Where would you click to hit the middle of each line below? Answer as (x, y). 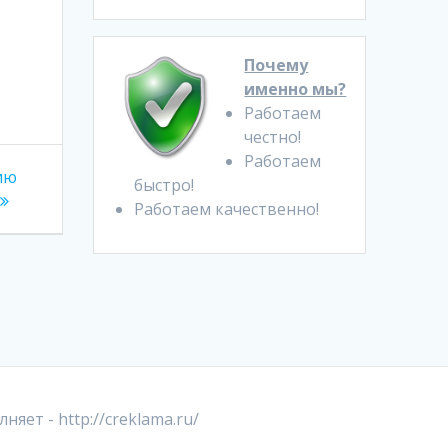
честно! (273, 137)
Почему (276, 65)
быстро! (164, 185)
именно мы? (295, 89)
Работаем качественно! (227, 209)
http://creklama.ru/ (128, 419)
